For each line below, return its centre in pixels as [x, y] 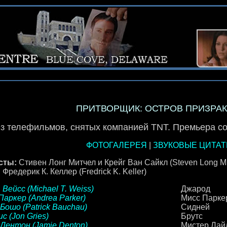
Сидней [195, 207]
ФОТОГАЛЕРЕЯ [116, 145]
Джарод [195, 189]
